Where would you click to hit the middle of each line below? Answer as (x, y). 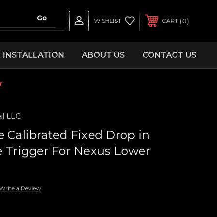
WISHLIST (108, 21)
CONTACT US (169, 55)
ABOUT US (103, 55)
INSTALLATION (33, 55)
